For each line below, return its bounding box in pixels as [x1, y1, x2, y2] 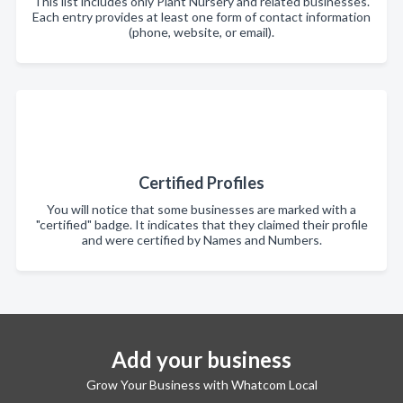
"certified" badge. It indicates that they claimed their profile [35, 217, 368, 232]
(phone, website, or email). [129, 24, 274, 40]
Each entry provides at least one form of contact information [32, 9, 371, 24]
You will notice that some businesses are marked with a [47, 201, 356, 217]
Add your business [112, 346, 291, 372]
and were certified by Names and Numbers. [81, 232, 322, 247]
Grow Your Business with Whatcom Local [85, 377, 318, 392]
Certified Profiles [139, 173, 264, 193]
